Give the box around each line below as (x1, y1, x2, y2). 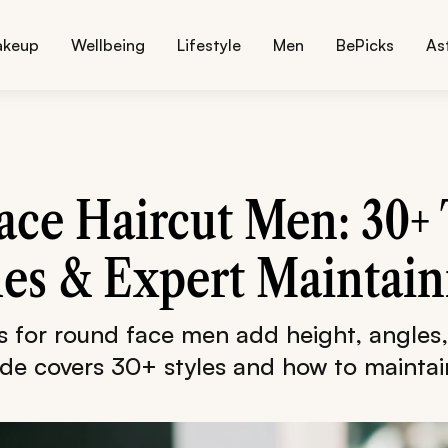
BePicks (336, 35, 395, 55)
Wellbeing (71, 35, 146, 55)
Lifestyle (177, 35, 242, 55)
